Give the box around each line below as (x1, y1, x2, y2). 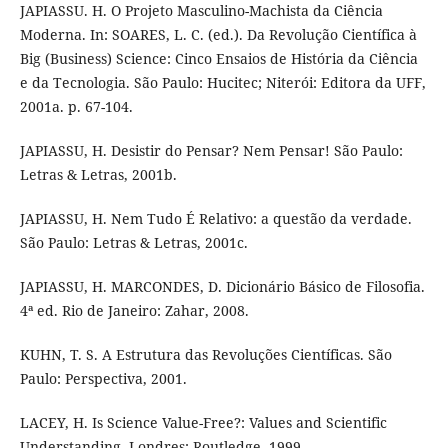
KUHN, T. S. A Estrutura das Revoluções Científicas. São (19, 345, 392, 365)
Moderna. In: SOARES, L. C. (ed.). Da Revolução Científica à (19, 25, 417, 45)
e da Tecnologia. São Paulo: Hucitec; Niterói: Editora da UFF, (19, 73, 426, 93)
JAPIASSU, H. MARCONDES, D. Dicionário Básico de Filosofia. (19, 277, 425, 297)
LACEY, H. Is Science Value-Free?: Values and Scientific (19, 413, 387, 433)
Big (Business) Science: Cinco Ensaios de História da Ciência (19, 49, 418, 69)
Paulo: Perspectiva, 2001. (19, 369, 187, 389)
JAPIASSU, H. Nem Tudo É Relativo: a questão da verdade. (19, 209, 412, 229)
